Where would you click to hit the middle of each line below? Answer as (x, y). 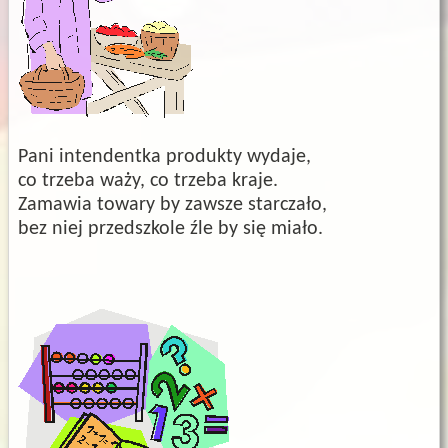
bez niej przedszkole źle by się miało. (170, 229)
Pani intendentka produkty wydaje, (164, 157)
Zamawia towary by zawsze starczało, (172, 205)
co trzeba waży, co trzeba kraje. (148, 181)
